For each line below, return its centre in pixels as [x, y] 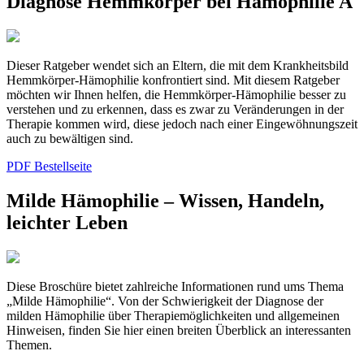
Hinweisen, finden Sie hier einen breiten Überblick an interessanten [179, 330]
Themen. [29, 345]
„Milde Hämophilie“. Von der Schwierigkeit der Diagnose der [165, 301]
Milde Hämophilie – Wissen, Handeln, [165, 201]
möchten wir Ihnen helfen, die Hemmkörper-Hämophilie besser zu [176, 95]
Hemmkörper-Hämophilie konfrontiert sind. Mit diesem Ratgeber [173, 80]
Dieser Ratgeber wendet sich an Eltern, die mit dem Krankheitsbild [178, 66]
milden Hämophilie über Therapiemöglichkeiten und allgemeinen [173, 316]
